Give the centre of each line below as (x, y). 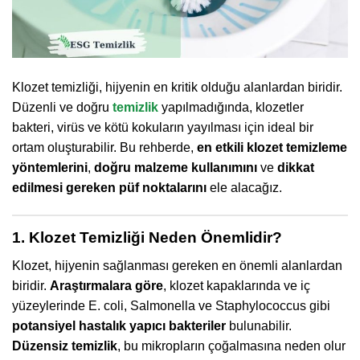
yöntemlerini (50, 168)
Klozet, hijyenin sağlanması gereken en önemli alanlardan (177, 265)
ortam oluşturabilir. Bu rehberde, (104, 148)
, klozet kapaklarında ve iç (237, 285)
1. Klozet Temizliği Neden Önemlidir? (147, 237)
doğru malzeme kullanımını (176, 168)
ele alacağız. (244, 188)
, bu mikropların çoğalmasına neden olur (231, 346)
